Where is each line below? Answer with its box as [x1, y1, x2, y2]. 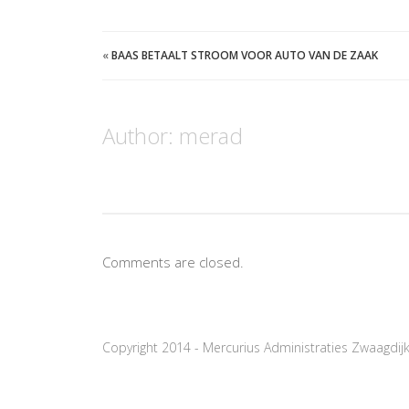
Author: [102, 120, 179, 151]
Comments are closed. [102, 252, 244, 271]
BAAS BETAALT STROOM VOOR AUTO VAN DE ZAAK [111, 47, 378, 63]
